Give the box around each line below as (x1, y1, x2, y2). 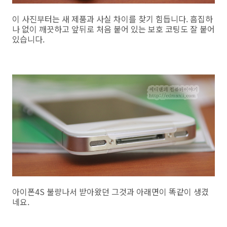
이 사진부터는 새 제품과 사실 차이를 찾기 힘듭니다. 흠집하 (12, 13, 213, 25)
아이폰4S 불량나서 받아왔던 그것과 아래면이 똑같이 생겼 (12, 185, 209, 198)
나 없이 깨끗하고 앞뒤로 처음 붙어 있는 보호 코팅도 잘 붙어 (12, 23, 215, 35)
